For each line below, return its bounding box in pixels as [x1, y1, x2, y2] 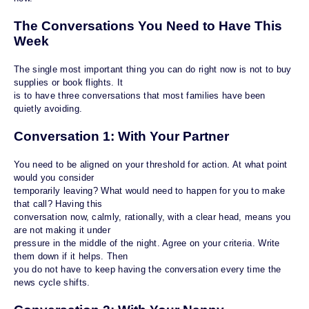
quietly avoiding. [14, 103, 83, 114]
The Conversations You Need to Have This [14, 19, 282, 34]
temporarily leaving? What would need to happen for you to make [14, 186, 286, 197]
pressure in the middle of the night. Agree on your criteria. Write [14, 238, 280, 249]
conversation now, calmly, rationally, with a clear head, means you [14, 212, 291, 223]
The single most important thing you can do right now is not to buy [14, 64, 292, 75]
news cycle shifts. [14, 277, 90, 288]
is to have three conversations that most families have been [14, 90, 266, 101]
